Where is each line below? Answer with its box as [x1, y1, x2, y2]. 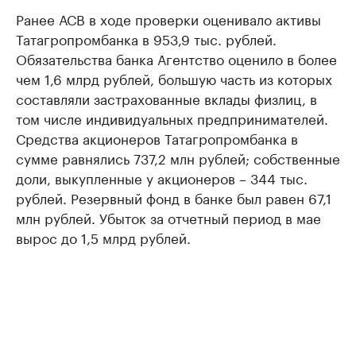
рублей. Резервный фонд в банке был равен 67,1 [16, 187, 331, 208]
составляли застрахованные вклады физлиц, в [16, 87, 317, 109]
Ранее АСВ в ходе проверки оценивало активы [16, 8, 321, 29]
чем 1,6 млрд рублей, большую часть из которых [16, 68, 332, 89]
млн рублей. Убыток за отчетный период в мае [16, 207, 321, 228]
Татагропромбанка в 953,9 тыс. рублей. [16, 28, 277, 49]
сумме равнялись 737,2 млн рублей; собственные [16, 147, 340, 168]
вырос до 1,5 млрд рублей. [16, 226, 191, 248]
